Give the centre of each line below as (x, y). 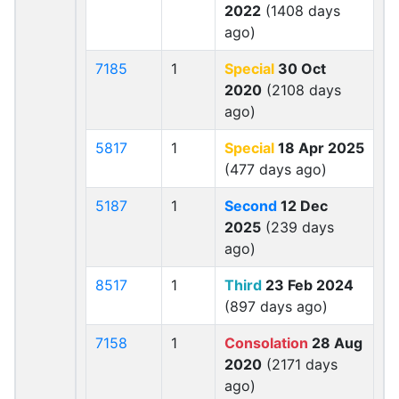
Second (251, 206)
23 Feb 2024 (308, 285)
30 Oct (300, 69)
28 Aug (335, 343)
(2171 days (300, 364)
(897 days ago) (276, 306)
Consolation (266, 343)
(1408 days (301, 11)
